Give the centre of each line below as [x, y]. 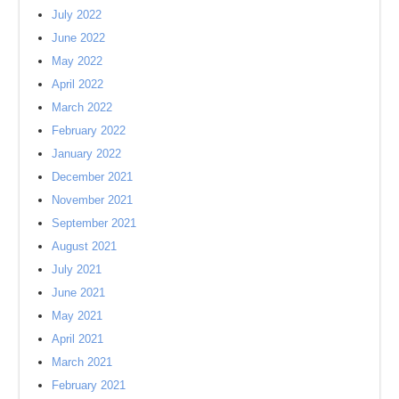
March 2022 [82, 108]
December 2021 [93, 177]
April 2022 [78, 85]
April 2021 [78, 339]
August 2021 [85, 247]
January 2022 [87, 154]
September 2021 [94, 224]
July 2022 [77, 15]
